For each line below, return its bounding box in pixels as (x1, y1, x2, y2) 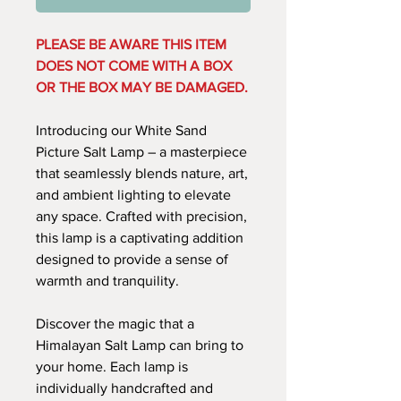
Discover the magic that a (36, 315, 194, 331)
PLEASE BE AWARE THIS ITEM (36, 36, 226, 52)
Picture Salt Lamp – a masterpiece (36, 143, 247, 159)
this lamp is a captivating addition (36, 229, 243, 245)
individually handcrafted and (36, 380, 213, 396)
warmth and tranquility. (36, 272, 183, 288)
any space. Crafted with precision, (36, 208, 247, 224)
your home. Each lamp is (36, 358, 188, 374)
